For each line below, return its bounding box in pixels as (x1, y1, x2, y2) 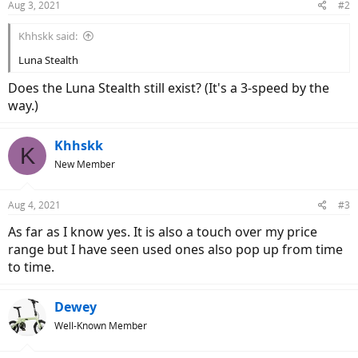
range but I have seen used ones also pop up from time (8, 241, 343, 258)
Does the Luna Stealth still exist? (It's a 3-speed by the (8, 79, 329, 97)
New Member (54, 157, 115, 171)
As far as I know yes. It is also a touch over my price (8, 223, 317, 241)
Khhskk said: (18, 29, 78, 43)
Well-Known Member (54, 319, 147, 332)
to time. (8, 258, 54, 276)
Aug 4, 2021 (8, 198, 61, 212)
